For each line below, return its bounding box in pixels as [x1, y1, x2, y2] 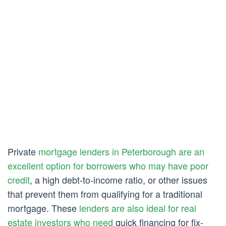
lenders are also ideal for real [79, 201, 196, 215]
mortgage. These [8, 201, 79, 215]
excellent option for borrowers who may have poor [8, 159, 208, 173]
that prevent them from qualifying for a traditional [8, 187, 202, 201]
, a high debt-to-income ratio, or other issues [30, 173, 207, 187]
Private [8, 145, 38, 158]
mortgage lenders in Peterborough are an [38, 145, 204, 158]
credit [8, 173, 30, 187]
